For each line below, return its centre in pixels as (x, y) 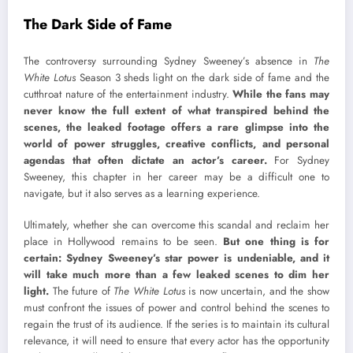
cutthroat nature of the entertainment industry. (128, 95)
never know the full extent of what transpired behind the (176, 111)
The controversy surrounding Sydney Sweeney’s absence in (169, 61)
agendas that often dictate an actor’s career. (145, 161)
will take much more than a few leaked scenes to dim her (176, 275)
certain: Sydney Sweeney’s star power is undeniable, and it (176, 258)
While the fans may (281, 95)
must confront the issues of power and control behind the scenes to (176, 308)
